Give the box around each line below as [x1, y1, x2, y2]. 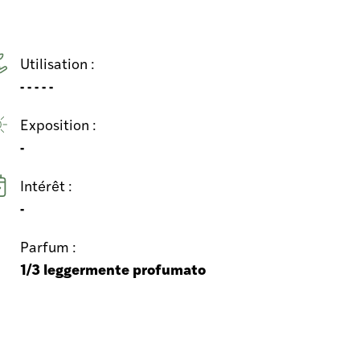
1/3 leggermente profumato [19, 258, 206, 280]
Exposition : [19, 114, 100, 134]
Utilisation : [19, 53, 98, 73]
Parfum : [19, 236, 80, 256]
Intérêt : [19, 175, 76, 195]
